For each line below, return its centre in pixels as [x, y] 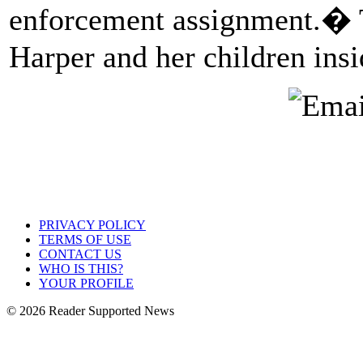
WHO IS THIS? [81, 269]
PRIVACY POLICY [92, 225]
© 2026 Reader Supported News [90, 311]
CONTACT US [80, 254]
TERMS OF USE [85, 239]
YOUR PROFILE [86, 283]
